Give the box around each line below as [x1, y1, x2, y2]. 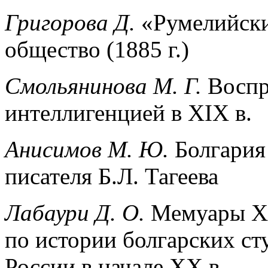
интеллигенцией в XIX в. [5, 99, 252, 126]
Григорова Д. [5, 9, 135, 35]
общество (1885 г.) [5, 36, 189, 62]
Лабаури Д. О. [5, 199, 145, 226]
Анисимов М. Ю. [5, 136, 169, 162]
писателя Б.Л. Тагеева [5, 163, 218, 189]
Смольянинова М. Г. [5, 72, 208, 99]
